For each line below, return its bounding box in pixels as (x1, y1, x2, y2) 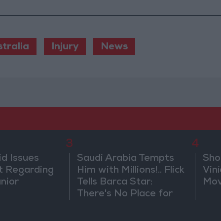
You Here (77, 201, 120, 212)
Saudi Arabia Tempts (77, 154, 175, 164)
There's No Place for (77, 189, 173, 200)
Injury (51, 42, 78, 53)
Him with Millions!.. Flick (77, 166, 185, 176)
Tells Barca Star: (77, 178, 153, 188)
